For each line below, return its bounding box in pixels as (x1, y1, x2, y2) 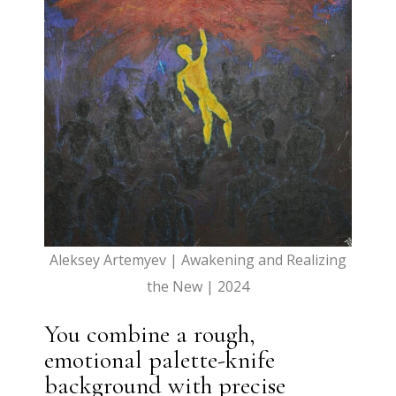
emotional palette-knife (44, 345, 276, 376)
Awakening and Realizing (180, 250, 346, 270)
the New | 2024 (146, 277, 249, 297)
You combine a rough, (44, 319, 256, 350)
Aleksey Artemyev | (49, 250, 181, 270)
